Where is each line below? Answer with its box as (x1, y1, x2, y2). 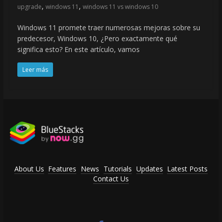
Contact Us (93, 173, 129, 183)
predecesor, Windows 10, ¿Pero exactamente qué (17, 34, 177, 44)
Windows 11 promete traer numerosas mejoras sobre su (17, 23, 200, 33)
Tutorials (103, 164, 132, 173)
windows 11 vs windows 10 (82, 2, 158, 11)
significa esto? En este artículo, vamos (17, 45, 140, 55)
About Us (14, 164, 44, 173)
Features (48, 164, 77, 173)
